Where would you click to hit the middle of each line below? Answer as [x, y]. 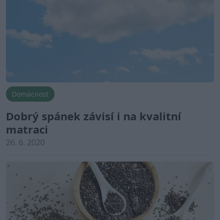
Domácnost [30, 94]
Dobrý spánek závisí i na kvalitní [94, 116]
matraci [27, 129]
